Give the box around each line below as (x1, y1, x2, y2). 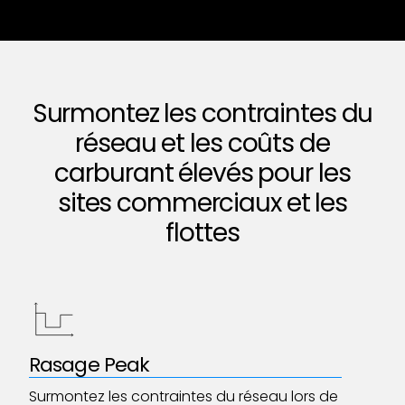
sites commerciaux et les (57, 185, 348, 221)
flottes (165, 215, 240, 250)
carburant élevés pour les (54, 155, 351, 191)
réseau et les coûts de (75, 126, 330, 161)
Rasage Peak (29, 351, 150, 379)
